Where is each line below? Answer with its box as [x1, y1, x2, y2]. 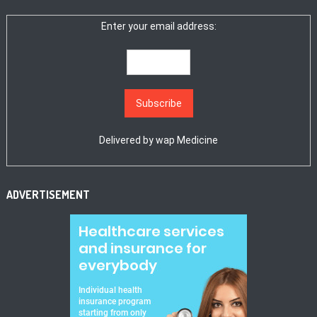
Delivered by [99, 134, 156, 146]
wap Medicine [156, 134, 219, 146]
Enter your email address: [100, 20, 217, 32]
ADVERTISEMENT [6, 187, 91, 202]
